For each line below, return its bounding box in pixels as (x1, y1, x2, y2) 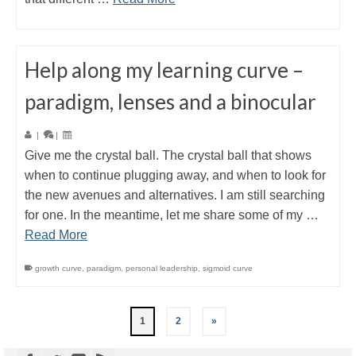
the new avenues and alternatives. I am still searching (25, 188, 325, 202)
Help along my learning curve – (25, 57, 304, 83)
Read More (25, 228, 87, 242)
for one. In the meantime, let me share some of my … (25, 208, 319, 222)
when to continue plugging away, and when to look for (25, 168, 326, 182)
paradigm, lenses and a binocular (25, 89, 316, 114)
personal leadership (126, 264, 198, 273)
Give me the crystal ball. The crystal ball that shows (25, 149, 311, 162)
